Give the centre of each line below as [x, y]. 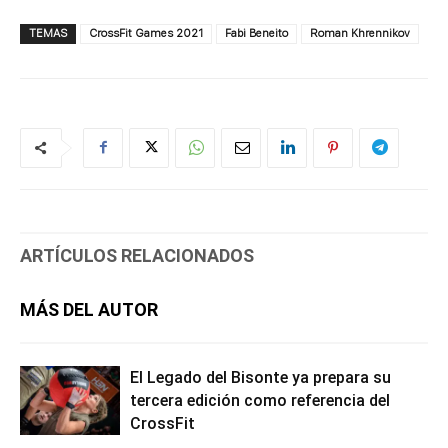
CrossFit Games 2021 [146, 33]
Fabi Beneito [256, 33]
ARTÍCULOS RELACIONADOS [137, 255]
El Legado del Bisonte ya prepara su [260, 377]
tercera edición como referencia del [260, 400]
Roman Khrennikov [360, 33]
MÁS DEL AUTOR [89, 309]
